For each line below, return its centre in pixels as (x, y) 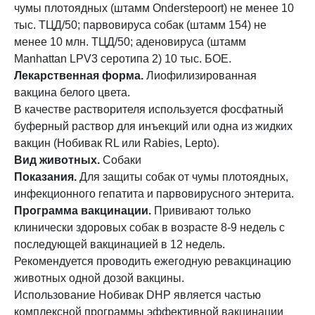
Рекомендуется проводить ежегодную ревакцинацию (153, 261)
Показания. (45, 177)
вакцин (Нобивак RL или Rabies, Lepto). (117, 143)
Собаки (121, 160)
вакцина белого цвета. (72, 92)
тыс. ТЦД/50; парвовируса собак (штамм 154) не (140, 25)
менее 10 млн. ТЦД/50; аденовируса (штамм (130, 42)
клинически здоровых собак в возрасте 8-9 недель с (149, 227)
